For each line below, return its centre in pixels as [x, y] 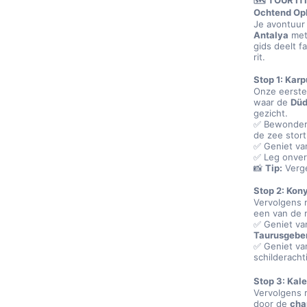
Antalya [271, 35]
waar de [272, 102]
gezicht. [271, 113]
